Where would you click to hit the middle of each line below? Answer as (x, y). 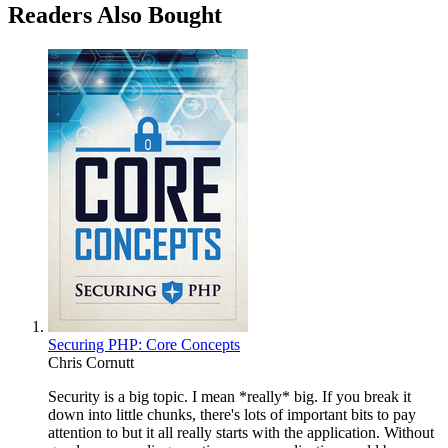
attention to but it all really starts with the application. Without (241, 432)
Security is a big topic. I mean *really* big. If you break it (229, 396)
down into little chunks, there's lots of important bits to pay (232, 414)
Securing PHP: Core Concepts (144, 344)
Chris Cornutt (91, 362)
